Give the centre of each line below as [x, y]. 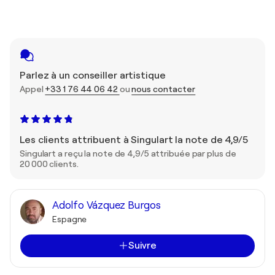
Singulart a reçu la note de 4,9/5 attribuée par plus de [128, 153]
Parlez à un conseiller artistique [93, 75]
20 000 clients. [49, 164]
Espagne [70, 219]
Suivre [142, 245]
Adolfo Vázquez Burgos [107, 205]
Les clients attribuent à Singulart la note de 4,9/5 [134, 140]
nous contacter [164, 89]
